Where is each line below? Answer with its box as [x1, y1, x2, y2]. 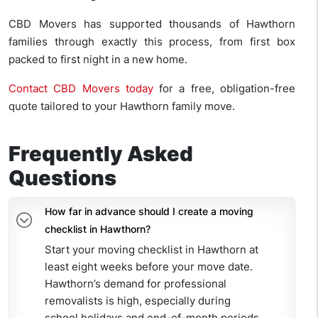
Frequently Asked [9, 141, 193, 167]
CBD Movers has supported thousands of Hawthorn [9, 17, 295, 31]
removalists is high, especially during [45, 294, 231, 308]
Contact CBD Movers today [9, 82, 153, 96]
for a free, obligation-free [153, 82, 296, 96]
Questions [9, 165, 116, 191]
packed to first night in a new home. [9, 53, 187, 67]
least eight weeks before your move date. [45, 260, 253, 274]
